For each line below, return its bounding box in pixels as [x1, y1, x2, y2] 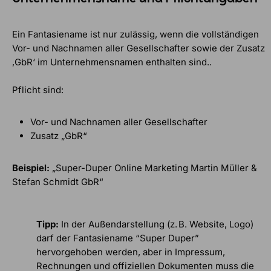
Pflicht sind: [12, 83, 64, 96]
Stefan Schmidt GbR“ [12, 175, 103, 188]
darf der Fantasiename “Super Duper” [36, 232, 199, 244]
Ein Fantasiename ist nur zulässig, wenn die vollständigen [12, 28, 259, 40]
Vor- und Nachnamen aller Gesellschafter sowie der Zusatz [12, 42, 265, 54]
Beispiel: [12, 162, 50, 174]
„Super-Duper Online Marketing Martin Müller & [50, 162, 257, 174]
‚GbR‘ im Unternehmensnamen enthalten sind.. [12, 56, 212, 68]
